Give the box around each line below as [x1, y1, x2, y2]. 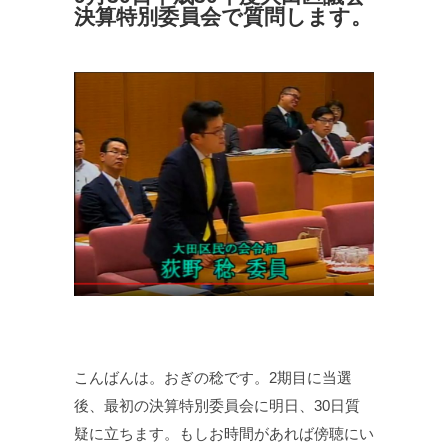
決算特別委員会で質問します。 [74, 5, 372, 29]
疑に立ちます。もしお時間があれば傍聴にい [74, 424, 374, 442]
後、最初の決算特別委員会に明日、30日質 [74, 396, 360, 414]
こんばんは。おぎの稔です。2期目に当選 [74, 368, 352, 386]
